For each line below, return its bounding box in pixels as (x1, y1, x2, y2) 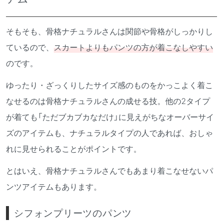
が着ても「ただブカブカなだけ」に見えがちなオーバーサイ (6, 111, 214, 123)
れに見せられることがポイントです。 (6, 142, 141, 155)
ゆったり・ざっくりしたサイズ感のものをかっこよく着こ (6, 79, 213, 91)
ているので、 (6, 41, 54, 53)
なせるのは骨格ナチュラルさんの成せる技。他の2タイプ (6, 95, 210, 107)
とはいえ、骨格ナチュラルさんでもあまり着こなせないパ (6, 164, 213, 177)
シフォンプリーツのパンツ (14, 207, 132, 220)
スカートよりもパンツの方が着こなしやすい (54, 41, 213, 53)
